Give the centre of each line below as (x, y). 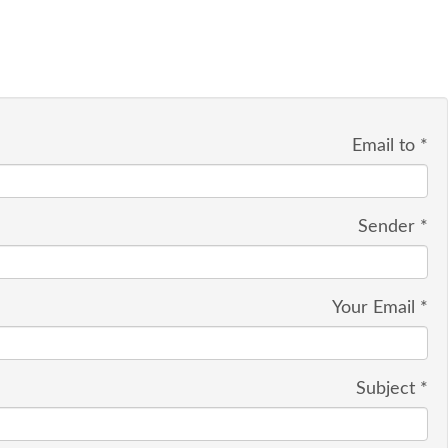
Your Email (373, 308)
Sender (386, 227)
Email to (383, 146)
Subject (385, 389)
